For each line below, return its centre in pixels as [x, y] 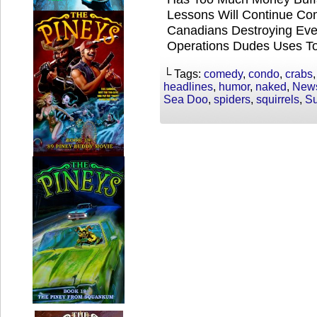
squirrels [278, 99]
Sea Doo [186, 99]
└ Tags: [184, 74]
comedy [223, 74]
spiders [232, 99]
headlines [188, 87]
